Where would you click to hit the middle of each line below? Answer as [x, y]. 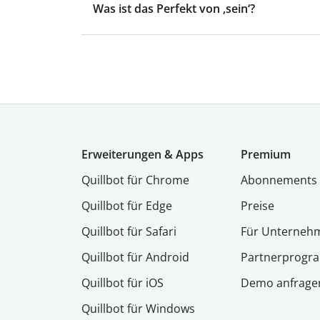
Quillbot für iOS [122, 283]
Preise [258, 206]
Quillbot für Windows [138, 309]
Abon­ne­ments [279, 180]
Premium [266, 155]
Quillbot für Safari [129, 232]
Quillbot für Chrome [135, 180]
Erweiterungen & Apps [142, 155]
